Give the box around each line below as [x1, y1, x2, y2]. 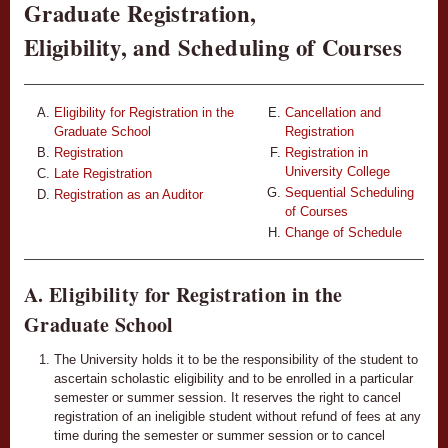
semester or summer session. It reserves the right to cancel [54, 389, 401, 405]
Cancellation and [285, 105, 381, 120]
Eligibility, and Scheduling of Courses [24, 31, 402, 64]
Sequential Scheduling [285, 185, 414, 200]
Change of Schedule [285, 225, 402, 240]
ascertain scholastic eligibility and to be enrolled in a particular [54, 370, 413, 386]
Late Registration [54, 166, 152, 181]
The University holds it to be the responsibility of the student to [54, 351, 418, 367]
